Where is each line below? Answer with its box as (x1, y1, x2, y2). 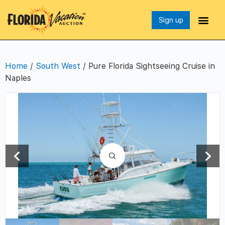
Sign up (158, 16, 183, 24)
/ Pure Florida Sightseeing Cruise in (80, 61, 215, 71)
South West (36, 61, 80, 71)
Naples (5, 73, 31, 83)
